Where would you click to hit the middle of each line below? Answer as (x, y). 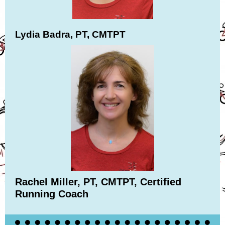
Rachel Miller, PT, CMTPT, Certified (98, 182)
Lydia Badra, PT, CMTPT (70, 34)
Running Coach (52, 194)
